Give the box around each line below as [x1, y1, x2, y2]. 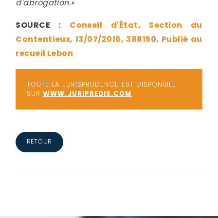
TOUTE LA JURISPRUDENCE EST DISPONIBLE [26, 80, 177, 90]
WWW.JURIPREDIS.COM [43, 89, 132, 99]
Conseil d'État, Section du [70, 19, 202, 31]
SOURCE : [16, 19, 61, 31]
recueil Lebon [16, 48, 73, 59]
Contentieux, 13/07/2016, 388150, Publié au [16, 34, 202, 45]
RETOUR [26, 137, 52, 146]
